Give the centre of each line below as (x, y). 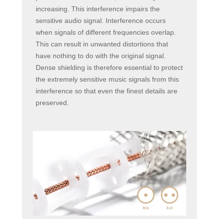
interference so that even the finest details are (106, 91)
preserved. (52, 102)
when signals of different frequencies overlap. (106, 32)
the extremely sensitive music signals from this (107, 79)
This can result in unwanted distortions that (102, 44)
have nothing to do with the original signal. (100, 55)
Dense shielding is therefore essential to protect (109, 67)
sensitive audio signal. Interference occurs (100, 20)
